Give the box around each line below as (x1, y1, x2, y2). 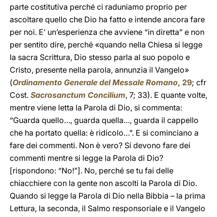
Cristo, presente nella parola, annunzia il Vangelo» (10, 65, 189, 75)
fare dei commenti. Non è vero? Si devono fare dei (10, 140, 190, 150)
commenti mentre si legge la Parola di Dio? (10, 153, 163, 163)
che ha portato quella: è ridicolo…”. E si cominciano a (10, 128, 199, 138)
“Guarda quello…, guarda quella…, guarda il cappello (10, 115, 199, 125)
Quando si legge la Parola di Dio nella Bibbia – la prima (10, 191, 205, 201)
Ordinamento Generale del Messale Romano (13, 77, 178, 87)
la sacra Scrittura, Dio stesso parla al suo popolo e (10, 52, 190, 62)
